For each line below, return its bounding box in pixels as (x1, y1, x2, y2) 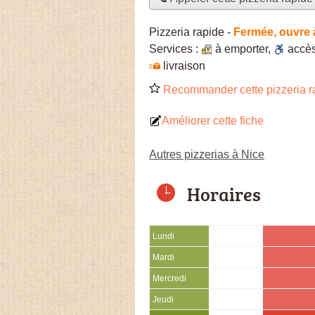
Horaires (187, 181, 261, 207)
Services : (149, 42, 201, 55)
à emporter (215, 42, 268, 55)
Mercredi (153, 274, 186, 283)
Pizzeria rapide (149, 25, 224, 38)
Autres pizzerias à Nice (149, 148, 264, 160)
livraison (163, 59, 205, 72)
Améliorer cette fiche (162, 114, 264, 127)
